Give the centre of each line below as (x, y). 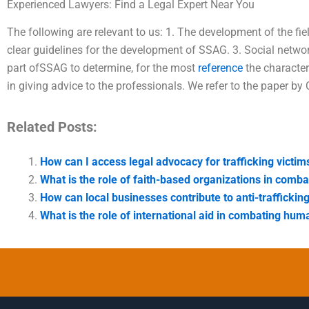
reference (220, 68)
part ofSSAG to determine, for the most (102, 68)
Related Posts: (52, 127)
